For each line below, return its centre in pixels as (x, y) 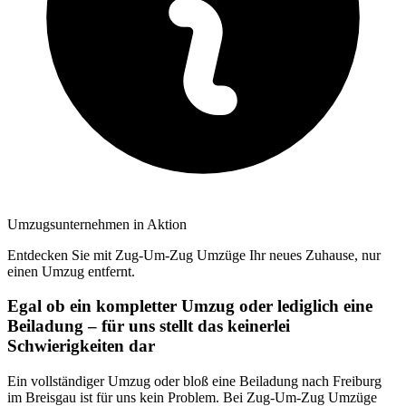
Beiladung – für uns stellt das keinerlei (149, 326)
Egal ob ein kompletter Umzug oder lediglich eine (190, 306)
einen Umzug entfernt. (71, 271)
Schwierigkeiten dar (81, 346)
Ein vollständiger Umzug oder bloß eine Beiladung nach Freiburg (194, 381)
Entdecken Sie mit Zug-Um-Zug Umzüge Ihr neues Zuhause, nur (194, 255)
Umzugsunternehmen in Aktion (97, 224)
